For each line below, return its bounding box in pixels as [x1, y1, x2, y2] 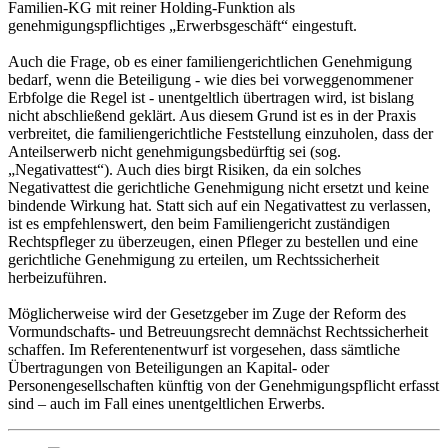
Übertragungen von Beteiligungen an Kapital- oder [8, 359, 329, 377]
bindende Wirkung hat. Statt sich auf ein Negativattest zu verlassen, [8, 197, 431, 215]
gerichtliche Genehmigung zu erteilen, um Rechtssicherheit [8, 251, 379, 269]
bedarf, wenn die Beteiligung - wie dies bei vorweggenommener [8, 71, 413, 89]
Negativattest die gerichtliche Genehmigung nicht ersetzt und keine [8, 179, 429, 197]
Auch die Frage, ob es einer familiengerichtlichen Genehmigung [8, 53, 412, 71]
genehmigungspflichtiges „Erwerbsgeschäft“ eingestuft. [8, 17, 357, 35]
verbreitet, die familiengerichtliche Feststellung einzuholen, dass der [8, 125, 433, 143]
